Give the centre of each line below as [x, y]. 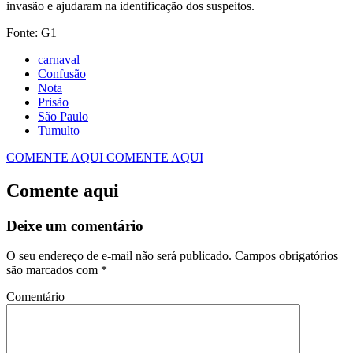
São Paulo [63, 116]
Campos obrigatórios [285, 256]
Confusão [62, 73]
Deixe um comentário [75, 225]
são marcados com [54, 270]
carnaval [59, 59]
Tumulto [59, 130]
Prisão [53, 102]
